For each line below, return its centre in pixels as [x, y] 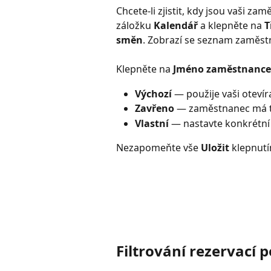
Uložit [215, 148]
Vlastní [152, 123]
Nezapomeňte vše [158, 148]
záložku [135, 25]
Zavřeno [155, 109]
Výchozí [153, 93]
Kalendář [176, 25]
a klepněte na [231, 25]
